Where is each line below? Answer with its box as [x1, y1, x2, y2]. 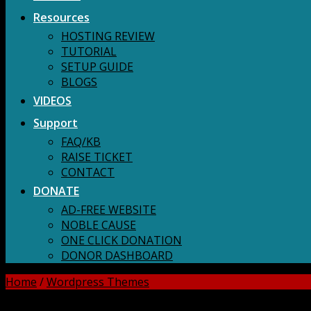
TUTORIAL [61, 44, 117, 59]
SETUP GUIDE [61, 59, 133, 74]
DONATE [33, 183, 79, 199]
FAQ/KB [61, 134, 101, 149]
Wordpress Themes [47, 274, 149, 289]
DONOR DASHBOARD [61, 248, 173, 263]
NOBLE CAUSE [61, 217, 136, 233]
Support [33, 115, 78, 131]
